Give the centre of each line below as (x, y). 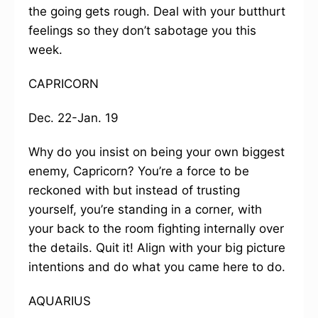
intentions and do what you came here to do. (157, 267)
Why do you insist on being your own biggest (157, 152)
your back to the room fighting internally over (156, 229)
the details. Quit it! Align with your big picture (157, 248)
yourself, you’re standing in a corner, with (145, 209)
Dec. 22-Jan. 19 (73, 118)
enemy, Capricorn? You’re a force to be (139, 171)
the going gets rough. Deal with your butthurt (157, 11)
